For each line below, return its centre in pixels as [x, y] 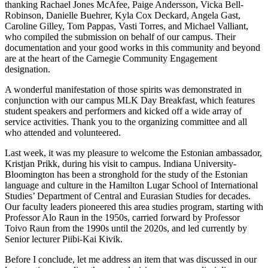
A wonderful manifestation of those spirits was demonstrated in [123, 89]
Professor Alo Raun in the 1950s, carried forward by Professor [122, 217]
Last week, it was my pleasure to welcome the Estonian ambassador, [133, 153]
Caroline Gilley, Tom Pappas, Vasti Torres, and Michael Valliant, [127, 26]
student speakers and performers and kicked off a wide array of [123, 111]
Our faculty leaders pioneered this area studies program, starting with [134, 206]
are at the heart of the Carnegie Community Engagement [111, 58]
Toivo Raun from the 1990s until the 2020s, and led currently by [126, 228]
